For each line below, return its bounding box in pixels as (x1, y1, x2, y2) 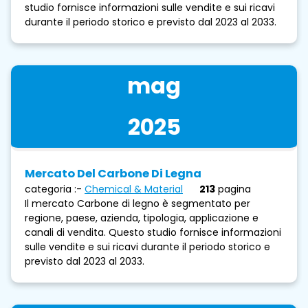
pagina (218, 181, 251, 196)
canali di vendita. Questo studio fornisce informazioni (25, 225, 281, 239)
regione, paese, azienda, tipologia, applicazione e (25, 210, 258, 225)
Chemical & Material (85, 181, 183, 196)
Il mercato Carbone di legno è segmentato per (25, 196, 250, 210)
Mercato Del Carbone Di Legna (25, 165, 201, 181)
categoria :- (25, 181, 82, 196)
